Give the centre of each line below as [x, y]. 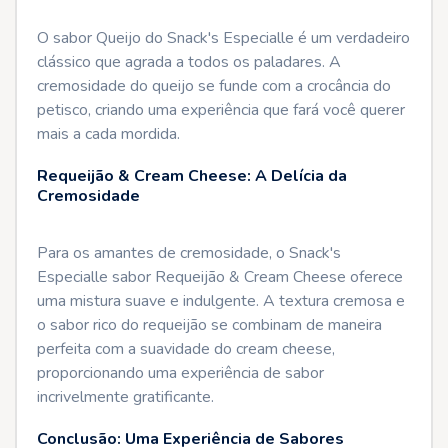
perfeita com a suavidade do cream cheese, [186, 349]
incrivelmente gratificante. [125, 397]
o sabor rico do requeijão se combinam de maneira [209, 325]
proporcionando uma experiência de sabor [180, 373]
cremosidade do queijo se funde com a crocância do [214, 86]
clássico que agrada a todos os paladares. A [189, 62]
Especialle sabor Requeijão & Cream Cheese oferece [220, 277]
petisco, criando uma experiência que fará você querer [221, 110]
